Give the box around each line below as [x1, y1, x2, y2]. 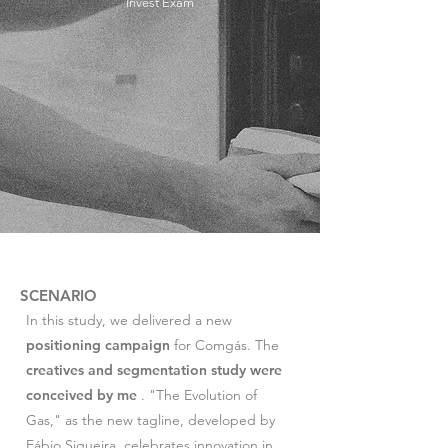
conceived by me [26, 386, 137, 404]
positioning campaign [26, 336, 170, 354]
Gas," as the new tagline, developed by [26, 411, 275, 429]
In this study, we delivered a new [26, 311, 232, 329]
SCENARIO [20, 286, 97, 305]
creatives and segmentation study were [26, 361, 282, 379]
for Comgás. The [170, 336, 279, 354]
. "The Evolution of [137, 386, 257, 404]
